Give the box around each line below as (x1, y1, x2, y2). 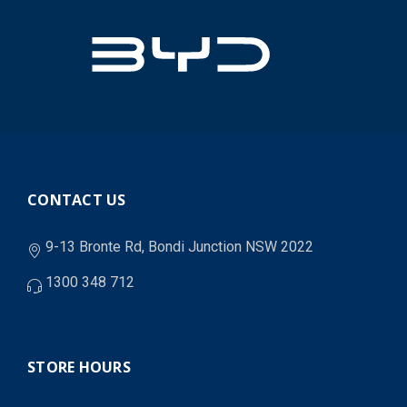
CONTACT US (27, 190, 126, 210)
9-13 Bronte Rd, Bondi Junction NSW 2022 (45, 238, 313, 255)
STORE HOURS (27, 357, 131, 377)
